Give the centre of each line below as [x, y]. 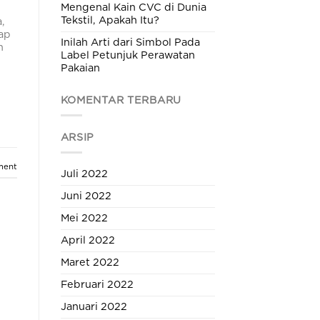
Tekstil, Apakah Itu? [110, 20]
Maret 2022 [90, 263]
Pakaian [80, 68]
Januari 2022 [94, 307]
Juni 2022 [86, 196]
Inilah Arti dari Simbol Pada [130, 42]
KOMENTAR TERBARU [121, 101]
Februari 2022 [97, 285]
